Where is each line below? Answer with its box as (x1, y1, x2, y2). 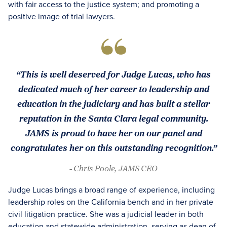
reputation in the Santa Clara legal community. (19, 111, 208, 125)
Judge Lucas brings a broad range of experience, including (8, 184, 215, 195)
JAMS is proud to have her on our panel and (25, 126, 202, 140)
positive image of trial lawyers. (8, 11, 115, 22)
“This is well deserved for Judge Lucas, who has (16, 67, 211, 81)
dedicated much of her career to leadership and (18, 82, 209, 96)
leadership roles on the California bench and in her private (8, 196, 213, 207)
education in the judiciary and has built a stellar (17, 96, 210, 110)
